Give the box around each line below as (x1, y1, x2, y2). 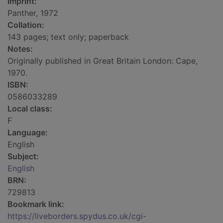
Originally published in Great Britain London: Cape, (7, 56, 198, 66)
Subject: (7, 151, 39, 162)
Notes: (7, 44, 33, 54)
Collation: (7, 20, 44, 30)
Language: (7, 127, 48, 138)
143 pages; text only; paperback (7, 32, 129, 42)
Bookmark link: (7, 199, 64, 210)
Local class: (7, 104, 52, 114)
